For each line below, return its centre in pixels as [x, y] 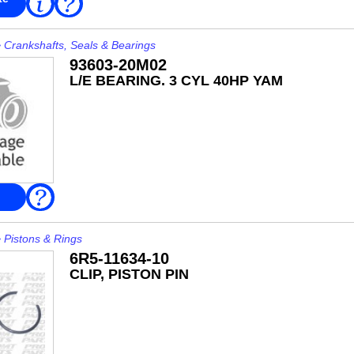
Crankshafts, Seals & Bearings [79, 45]
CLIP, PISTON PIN [129, 274]
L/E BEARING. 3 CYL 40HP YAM [176, 81]
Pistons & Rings [43, 239]
